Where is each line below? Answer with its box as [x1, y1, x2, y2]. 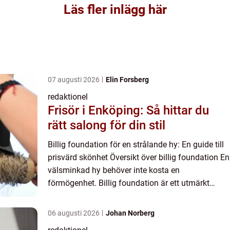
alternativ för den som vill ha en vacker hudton [48, 191, 215, 201]
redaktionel [48, 92, 88, 102]
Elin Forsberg [106, 75, 149, 84]
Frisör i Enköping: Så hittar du [48, 103, 209, 118]
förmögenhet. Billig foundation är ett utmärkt [48, 178, 209, 188]
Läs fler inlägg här [63, 2, 167, 17]
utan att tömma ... [48, 204, 112, 214]
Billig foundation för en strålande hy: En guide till [48, 140, 224, 149]
